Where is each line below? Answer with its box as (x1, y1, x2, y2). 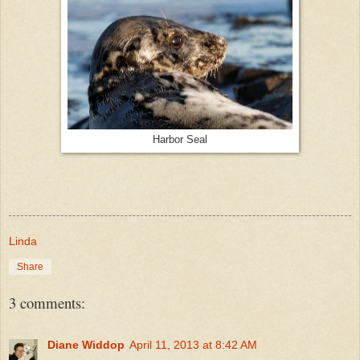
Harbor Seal (153, 134, 207, 146)
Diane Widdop (47, 338, 125, 352)
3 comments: (9, 292, 85, 313)
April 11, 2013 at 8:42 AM (129, 338, 257, 352)
